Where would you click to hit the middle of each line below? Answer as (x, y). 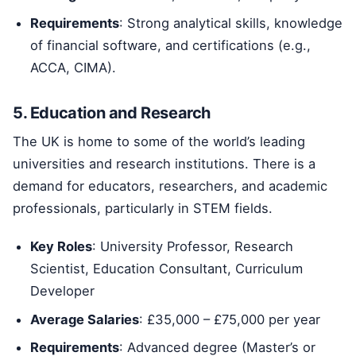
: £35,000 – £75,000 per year (230, 319)
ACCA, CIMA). (74, 67)
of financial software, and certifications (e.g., (171, 45)
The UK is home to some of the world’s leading (159, 141)
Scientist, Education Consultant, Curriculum (167, 269)
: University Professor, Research (193, 247)
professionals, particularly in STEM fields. (143, 208)
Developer (63, 291)
